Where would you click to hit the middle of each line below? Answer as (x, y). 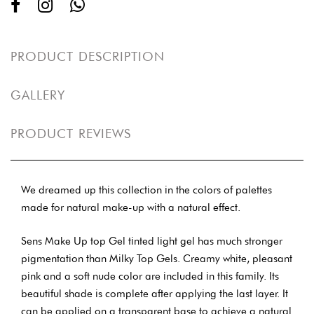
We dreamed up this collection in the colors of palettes (146, 190)
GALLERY (38, 95)
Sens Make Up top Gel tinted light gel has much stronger (152, 241)
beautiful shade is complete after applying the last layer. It (155, 293)
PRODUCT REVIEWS (71, 134)
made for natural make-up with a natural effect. (131, 208)
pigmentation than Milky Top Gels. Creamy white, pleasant (157, 258)
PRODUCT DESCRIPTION (88, 57)
